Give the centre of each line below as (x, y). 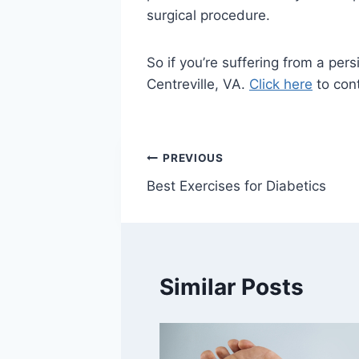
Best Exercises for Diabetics (236, 186)
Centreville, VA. (198, 85)
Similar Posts (232, 287)
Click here (281, 85)
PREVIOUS (193, 158)
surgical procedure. (208, 16)
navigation (203, 197)
